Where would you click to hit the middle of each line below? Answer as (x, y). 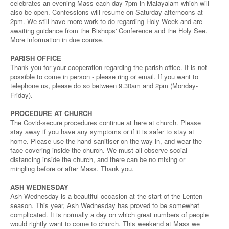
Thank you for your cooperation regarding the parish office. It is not (109, 67)
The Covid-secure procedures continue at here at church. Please (106, 122)
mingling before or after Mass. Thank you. (72, 168)
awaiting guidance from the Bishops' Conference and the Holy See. (109, 30)
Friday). (21, 95)
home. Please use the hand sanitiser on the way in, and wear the (106, 141)
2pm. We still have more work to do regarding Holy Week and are (106, 21)
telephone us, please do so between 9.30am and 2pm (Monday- (104, 86)
